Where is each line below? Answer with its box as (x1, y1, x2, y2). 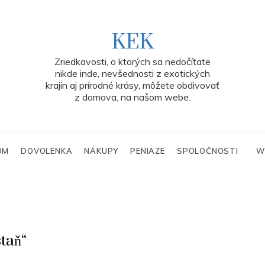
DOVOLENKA (21, 146, 73, 156)
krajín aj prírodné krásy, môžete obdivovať (46, 79, 219, 91)
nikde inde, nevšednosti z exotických (55, 67, 210, 79)
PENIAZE (130, 146, 165, 156)
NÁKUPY (84, 146, 119, 156)
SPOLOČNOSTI (176, 146, 238, 156)
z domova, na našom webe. (75, 91, 190, 103)
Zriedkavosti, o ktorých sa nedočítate (54, 56, 211, 67)
